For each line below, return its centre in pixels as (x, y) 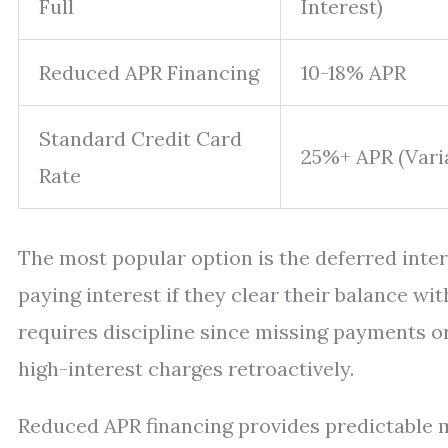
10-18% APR (353, 72)
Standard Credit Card (140, 138)
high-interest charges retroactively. (186, 368)
